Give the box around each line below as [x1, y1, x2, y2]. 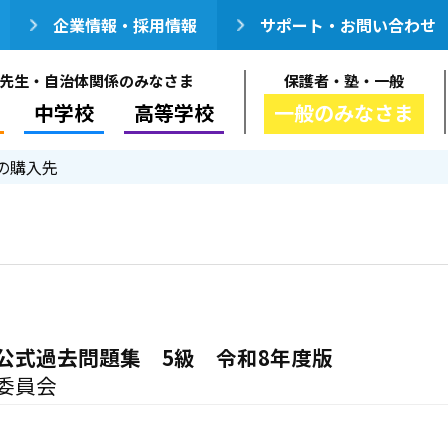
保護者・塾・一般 [284, 70, 404, 91]
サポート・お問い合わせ [260, 13, 436, 37]
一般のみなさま [274, 98, 414, 127]
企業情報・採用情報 [53, 13, 197, 37]
